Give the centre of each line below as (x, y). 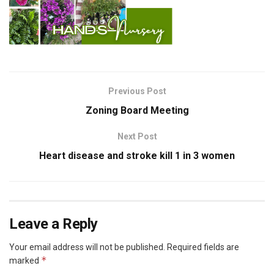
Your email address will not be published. (87, 247)
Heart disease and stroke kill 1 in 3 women (137, 156)
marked (25, 261)
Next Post (137, 137)
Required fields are (203, 247)
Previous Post (137, 91)
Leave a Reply (54, 224)
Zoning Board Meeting (137, 111)
